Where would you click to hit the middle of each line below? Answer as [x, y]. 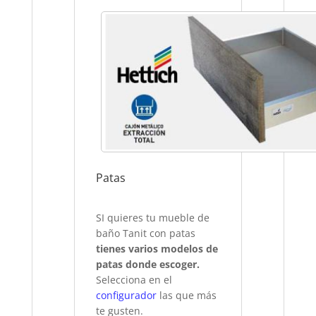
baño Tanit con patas [146, 233]
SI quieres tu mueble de [153, 218]
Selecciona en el [134, 280]
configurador [127, 296]
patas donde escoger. [148, 265]
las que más [187, 296]
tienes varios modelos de [157, 249]
